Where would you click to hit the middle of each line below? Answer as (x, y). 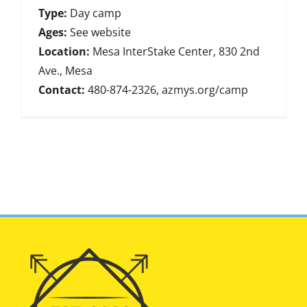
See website (99, 32)
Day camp (94, 13)
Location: (64, 51)
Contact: (62, 89)
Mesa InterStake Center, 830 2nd (175, 51)
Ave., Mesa (65, 70)
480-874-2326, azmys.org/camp (167, 89)
